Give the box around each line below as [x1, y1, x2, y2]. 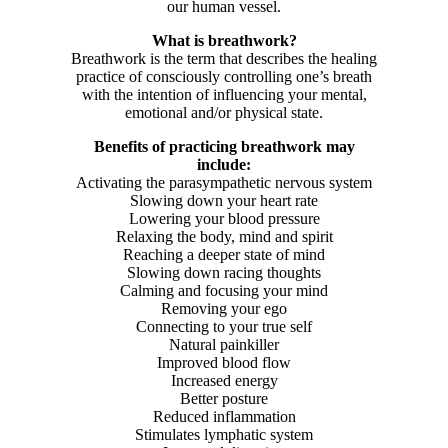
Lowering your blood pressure [128, 210, 320, 227]
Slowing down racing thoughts [127, 264, 321, 281]
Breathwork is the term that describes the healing [71, 50, 377, 67]
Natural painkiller [169, 336, 279, 353]
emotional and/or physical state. [125, 104, 323, 121]
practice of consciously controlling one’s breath [76, 68, 372, 85]
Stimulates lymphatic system [135, 426, 313, 443]
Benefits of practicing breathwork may [93, 138, 355, 155]
